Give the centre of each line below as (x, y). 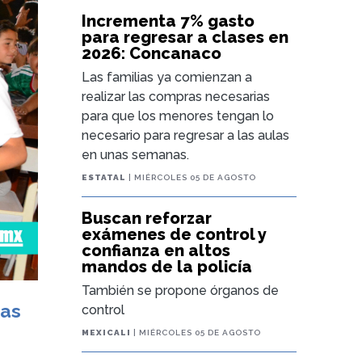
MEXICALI (107, 333)
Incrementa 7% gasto (168, 21)
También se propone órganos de (181, 290)
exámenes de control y (175, 234)
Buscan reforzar (147, 218)
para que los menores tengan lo (178, 116)
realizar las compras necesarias (176, 97)
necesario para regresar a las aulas (186, 135)
